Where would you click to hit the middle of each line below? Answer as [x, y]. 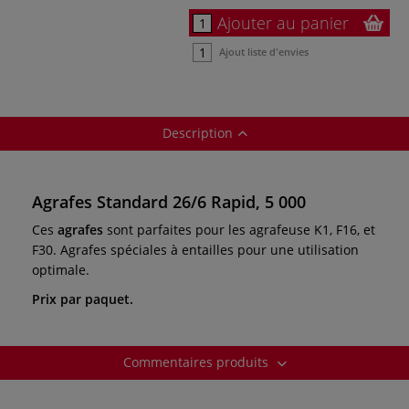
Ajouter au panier [283, 22]
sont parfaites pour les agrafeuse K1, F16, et [241, 229]
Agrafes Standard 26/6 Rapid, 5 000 [169, 201]
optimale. [61, 269]
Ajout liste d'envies [264, 51]
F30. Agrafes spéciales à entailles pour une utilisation [195, 249]
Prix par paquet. [83, 299]
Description [197, 132]
